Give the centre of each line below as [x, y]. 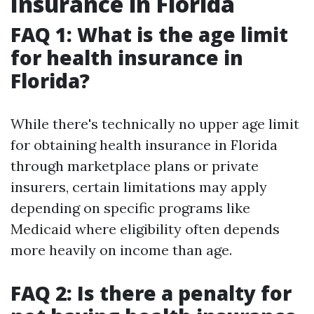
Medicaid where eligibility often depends [145, 229]
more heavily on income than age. [121, 250]
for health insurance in [127, 57]
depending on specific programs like [130, 208]
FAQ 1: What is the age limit [149, 34]
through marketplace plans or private [135, 166]
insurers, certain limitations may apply [139, 187]
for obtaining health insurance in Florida [144, 145]
